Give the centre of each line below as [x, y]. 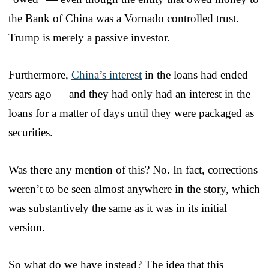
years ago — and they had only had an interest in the [129, 94]
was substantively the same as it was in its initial [118, 208]
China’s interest [107, 74]
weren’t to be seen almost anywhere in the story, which [134, 189]
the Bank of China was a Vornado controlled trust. [124, 18]
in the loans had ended [195, 74]
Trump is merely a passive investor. [89, 37]
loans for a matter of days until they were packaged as [131, 113]
